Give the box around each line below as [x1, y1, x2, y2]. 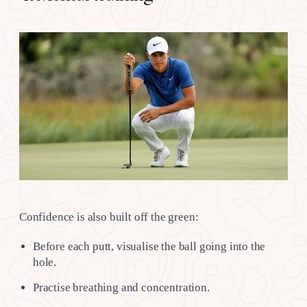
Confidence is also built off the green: [19, 210, 199, 224]
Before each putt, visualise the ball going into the [33, 240, 266, 254]
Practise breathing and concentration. [33, 280, 210, 294]
